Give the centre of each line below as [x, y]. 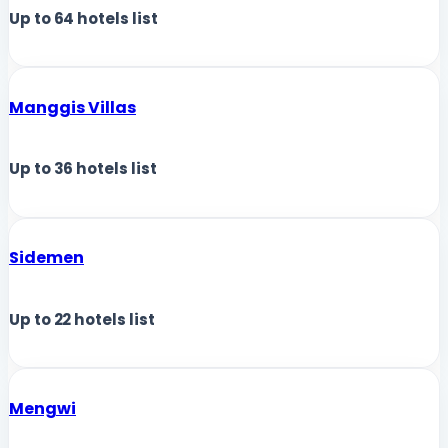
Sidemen [46, 258]
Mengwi [42, 408]
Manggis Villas [72, 107]
